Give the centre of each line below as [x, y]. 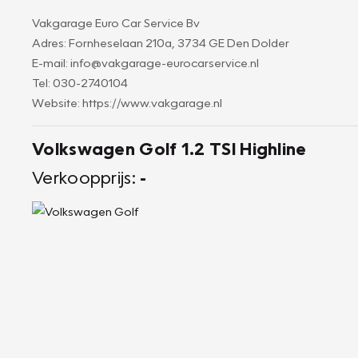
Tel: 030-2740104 [80, 82]
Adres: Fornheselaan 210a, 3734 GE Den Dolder [161, 42]
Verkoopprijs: [86, 177]
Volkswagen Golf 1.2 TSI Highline [169, 148]
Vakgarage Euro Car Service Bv [116, 22]
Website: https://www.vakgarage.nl [127, 102]
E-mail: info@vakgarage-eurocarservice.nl [145, 62]
